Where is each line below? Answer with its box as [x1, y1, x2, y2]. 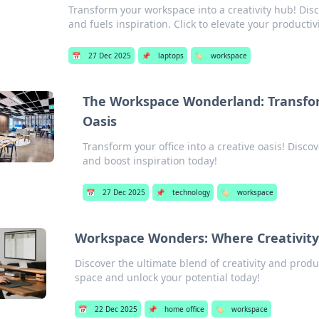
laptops [158, 51, 184, 61]
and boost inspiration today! [83, 154, 218, 167]
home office [164, 304, 205, 314]
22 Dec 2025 [95, 304, 138, 314]
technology [172, 187, 211, 197]
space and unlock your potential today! [75, 271, 261, 284]
